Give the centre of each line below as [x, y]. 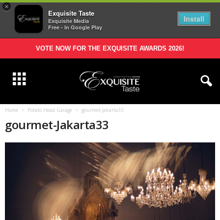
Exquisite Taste [71, 13]
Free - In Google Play [75, 27]
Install [194, 19]
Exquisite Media [69, 21]
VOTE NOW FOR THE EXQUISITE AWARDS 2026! [110, 48]
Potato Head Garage [50, 110]
